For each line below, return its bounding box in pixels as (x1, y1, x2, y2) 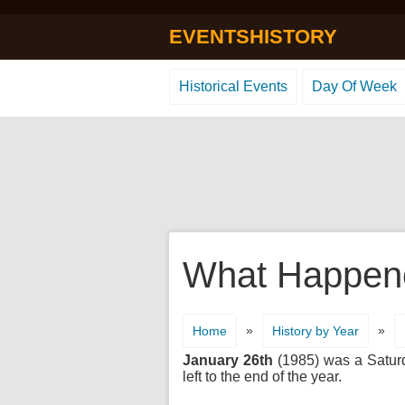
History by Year (272, 324, 359, 338)
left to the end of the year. (183, 369, 342, 384)
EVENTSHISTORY (169, 25, 337, 48)
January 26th (183, 353, 273, 368)
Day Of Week (312, 79, 397, 94)
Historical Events (179, 79, 287, 94)
